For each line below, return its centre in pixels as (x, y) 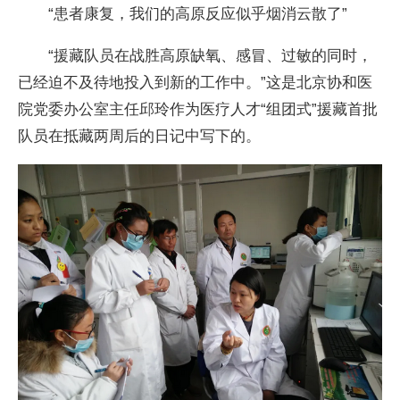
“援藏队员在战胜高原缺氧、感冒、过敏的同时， (196, 56)
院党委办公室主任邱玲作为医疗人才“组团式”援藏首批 (198, 109)
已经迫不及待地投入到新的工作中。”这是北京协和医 (196, 83)
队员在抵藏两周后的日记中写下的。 (140, 136)
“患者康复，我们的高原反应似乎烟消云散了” (183, 13)
